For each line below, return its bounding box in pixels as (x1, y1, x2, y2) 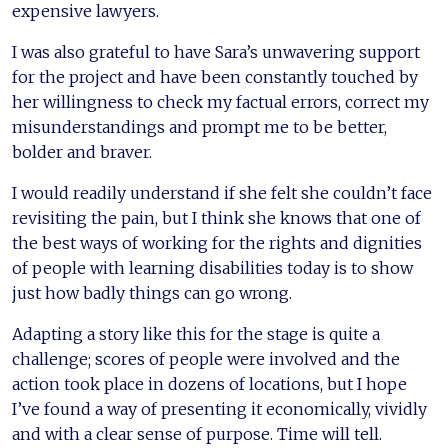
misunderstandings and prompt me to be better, (12, 116, 387, 137)
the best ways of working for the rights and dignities (12, 232, 422, 253)
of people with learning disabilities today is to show (12, 257, 413, 278)
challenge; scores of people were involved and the (12, 348, 400, 369)
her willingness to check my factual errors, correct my (12, 91, 429, 112)
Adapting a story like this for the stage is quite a (12, 323, 380, 344)
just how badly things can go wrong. (12, 282, 292, 303)
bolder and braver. (12, 141, 152, 162)
